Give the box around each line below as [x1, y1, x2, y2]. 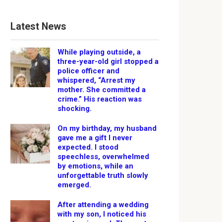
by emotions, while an [57, 162, 133, 170]
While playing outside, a [57, 48, 141, 56]
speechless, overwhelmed [57, 152, 149, 161]
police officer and [57, 66, 119, 75]
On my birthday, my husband [57, 124, 157, 133]
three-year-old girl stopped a [57, 57, 159, 66]
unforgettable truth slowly [57, 171, 148, 180]
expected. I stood [57, 143, 118, 152]
